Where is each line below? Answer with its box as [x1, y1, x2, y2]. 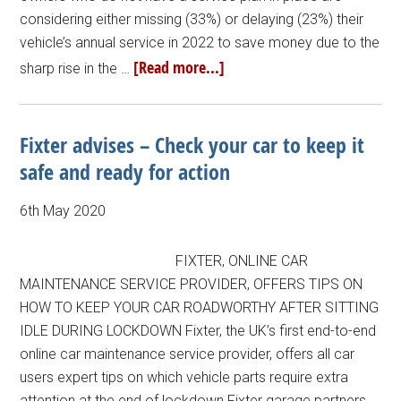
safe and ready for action [20, 158, 231, 186]
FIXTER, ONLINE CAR [175, 252, 309, 269]
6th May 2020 [20, 202, 107, 219]
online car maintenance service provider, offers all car [20, 346, 355, 363]
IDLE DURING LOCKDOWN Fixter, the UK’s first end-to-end [20, 322, 377, 339]
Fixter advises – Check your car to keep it [20, 131, 365, 159]
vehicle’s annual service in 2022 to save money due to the [20, 34, 380, 51]
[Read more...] [133, 56, 226, 79]
